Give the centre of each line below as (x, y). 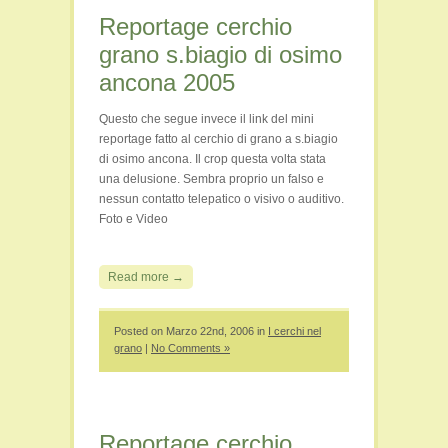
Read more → (146, 277)
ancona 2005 (167, 82)
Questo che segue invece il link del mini (206, 119)
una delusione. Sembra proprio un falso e (211, 179)
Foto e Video (133, 219)
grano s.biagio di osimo (220, 54)
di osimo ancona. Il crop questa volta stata (212, 159)
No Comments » (190, 348)
